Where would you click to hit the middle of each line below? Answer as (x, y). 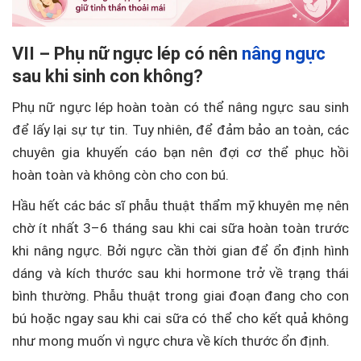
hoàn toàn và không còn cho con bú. (120, 175)
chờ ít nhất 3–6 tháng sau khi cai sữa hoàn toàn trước (180, 228)
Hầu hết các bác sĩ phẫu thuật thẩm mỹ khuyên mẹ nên (180, 206)
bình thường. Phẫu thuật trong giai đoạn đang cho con (180, 296)
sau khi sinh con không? (108, 77)
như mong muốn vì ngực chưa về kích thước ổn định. (171, 341)
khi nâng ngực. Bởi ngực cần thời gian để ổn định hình (180, 251)
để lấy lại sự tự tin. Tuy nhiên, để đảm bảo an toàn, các (180, 130)
